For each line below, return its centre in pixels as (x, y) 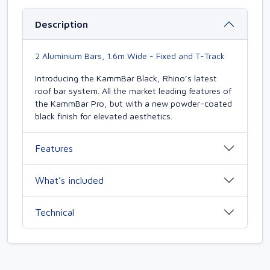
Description (61, 24)
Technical (55, 212)
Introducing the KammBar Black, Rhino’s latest (126, 78)
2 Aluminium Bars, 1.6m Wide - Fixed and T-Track (130, 56)
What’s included (69, 180)
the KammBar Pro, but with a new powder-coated (133, 104)
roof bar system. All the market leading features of (133, 91)
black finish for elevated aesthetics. (104, 116)
